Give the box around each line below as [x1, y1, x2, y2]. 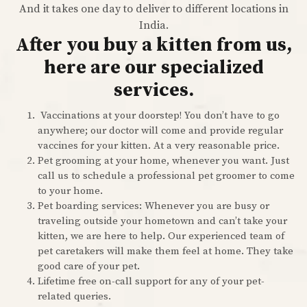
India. [138, 19, 169, 33]
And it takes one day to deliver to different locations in [19, 2, 288, 16]
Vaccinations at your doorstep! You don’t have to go [38, 109, 280, 123]
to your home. [38, 184, 103, 198]
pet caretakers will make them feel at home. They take [38, 245, 293, 258]
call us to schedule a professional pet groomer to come [38, 169, 295, 183]
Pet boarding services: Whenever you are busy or [38, 199, 269, 213]
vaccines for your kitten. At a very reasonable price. [38, 139, 280, 153]
